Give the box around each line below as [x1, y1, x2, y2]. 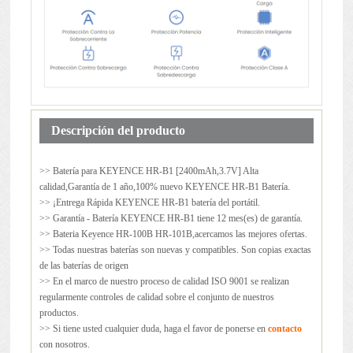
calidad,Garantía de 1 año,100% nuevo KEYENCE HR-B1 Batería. [39, 181, 290, 193]
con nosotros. [39, 339, 90, 351]
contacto [267, 323, 302, 335]
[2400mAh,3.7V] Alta [173, 165, 258, 177]
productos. [39, 307, 79, 319]
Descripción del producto [50, 124, 185, 138]
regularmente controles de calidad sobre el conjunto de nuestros [39, 292, 274, 303]
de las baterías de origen [39, 260, 128, 272]
